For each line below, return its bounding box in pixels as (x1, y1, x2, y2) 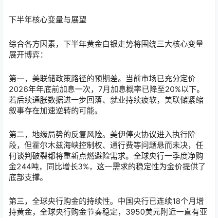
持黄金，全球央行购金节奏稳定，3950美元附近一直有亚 (9, 207, 207, 217)
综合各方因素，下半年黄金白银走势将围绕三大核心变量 (9, 38, 203, 49)
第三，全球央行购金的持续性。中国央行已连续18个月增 (9, 196, 204, 206)
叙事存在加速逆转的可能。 (9, 105, 102, 115)
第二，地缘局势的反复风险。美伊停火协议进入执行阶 (9, 129, 196, 140)
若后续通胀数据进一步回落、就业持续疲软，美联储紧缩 (9, 94, 203, 105)
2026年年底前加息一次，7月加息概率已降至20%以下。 (9, 84, 204, 94)
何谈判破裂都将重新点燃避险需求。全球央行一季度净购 (9, 151, 203, 161)
